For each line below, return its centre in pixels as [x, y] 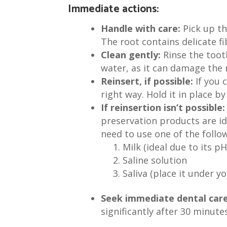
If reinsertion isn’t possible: [163, 108]
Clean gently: [130, 55]
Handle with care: [140, 29]
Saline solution [155, 160]
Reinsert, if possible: [147, 81]
